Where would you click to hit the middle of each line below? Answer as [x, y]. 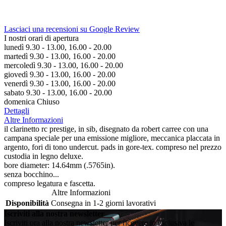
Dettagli [17, 111]
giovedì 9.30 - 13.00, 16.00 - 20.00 [60, 75]
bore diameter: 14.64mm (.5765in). [60, 165]
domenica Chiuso [32, 102]
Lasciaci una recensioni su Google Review [72, 29]
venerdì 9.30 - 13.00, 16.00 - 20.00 [60, 84]
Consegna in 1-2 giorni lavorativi [103, 203]
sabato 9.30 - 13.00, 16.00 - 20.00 [58, 93]
